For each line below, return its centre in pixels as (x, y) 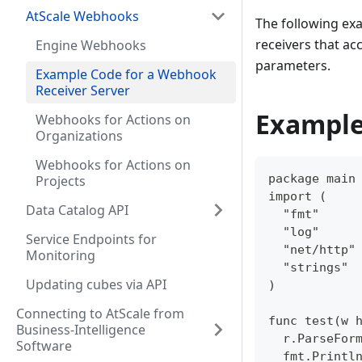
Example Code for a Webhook (126, 74)
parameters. (293, 66)
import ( (305, 197)
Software (44, 346)
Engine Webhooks (91, 45)
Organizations (79, 136)
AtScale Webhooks (82, 16)
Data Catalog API (77, 210)
